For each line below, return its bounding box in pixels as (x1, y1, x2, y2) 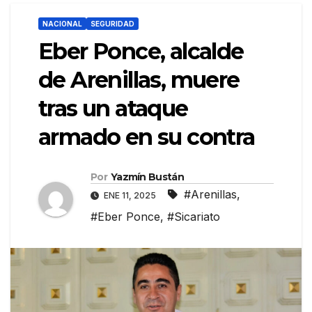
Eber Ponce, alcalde (38, 38, 244, 65)
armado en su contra (38, 123, 255, 151)
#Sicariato (167, 210, 220, 224)
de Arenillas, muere (38, 66, 240, 94)
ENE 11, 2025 (102, 190, 158, 201)
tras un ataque (38, 95, 188, 123)
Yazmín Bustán (110, 171, 184, 184)
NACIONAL (42, 19, 82, 29)
